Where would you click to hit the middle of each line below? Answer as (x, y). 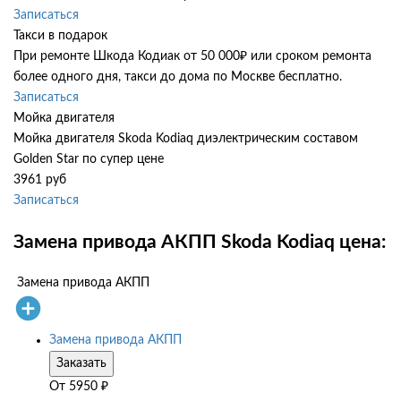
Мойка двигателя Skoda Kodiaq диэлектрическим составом (186, 139)
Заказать (81, 364)
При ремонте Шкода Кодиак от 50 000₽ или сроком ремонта (192, 57)
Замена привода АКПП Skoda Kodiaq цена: (200, 242)
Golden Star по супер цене (89, 160)
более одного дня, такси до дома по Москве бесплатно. (178, 77)
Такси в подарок (60, 36)
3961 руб (40, 180)
